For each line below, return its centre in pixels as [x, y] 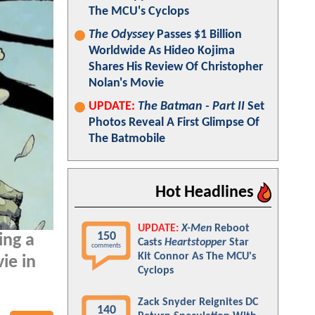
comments [106, 246]
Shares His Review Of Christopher [176, 67]
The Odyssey [121, 35]
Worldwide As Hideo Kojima [162, 51]
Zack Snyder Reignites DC [198, 302]
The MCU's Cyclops [139, 12]
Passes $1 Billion [198, 35]
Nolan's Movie [126, 83]
